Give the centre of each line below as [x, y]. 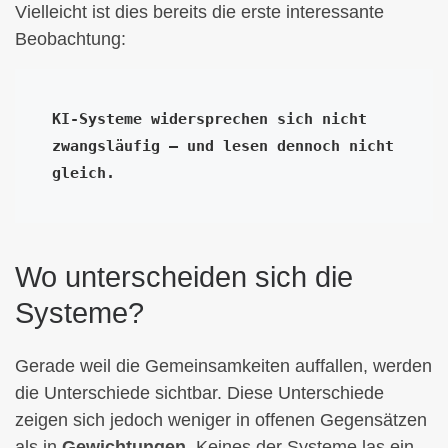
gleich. [83, 173]
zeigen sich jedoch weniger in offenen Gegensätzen [221, 420]
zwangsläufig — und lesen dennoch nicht [222, 146]
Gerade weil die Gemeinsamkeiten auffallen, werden [223, 366]
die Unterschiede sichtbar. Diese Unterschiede [199, 393]
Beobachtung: [70, 38]
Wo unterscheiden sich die [184, 276]
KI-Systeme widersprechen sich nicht [209, 119]
